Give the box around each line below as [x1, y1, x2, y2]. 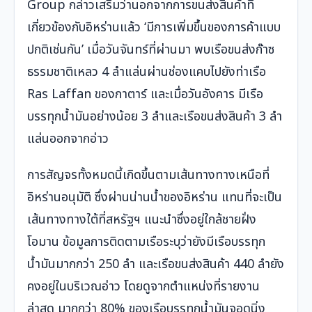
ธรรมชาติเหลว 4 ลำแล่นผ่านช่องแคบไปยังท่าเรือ [27, 63, 266, 82]
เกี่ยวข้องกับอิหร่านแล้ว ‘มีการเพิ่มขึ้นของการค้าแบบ [27, 18, 281, 38]
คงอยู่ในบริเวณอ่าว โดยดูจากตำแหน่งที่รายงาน [27, 277, 260, 297]
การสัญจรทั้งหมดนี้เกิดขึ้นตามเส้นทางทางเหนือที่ [27, 166, 270, 185]
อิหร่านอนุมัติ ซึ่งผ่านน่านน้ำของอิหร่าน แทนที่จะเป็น [27, 188, 282, 208]
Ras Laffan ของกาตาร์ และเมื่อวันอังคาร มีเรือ [27, 85, 263, 104]
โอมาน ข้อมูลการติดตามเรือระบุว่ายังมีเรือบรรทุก [27, 233, 265, 252]
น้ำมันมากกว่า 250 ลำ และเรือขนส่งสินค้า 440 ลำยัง [27, 255, 284, 274]
